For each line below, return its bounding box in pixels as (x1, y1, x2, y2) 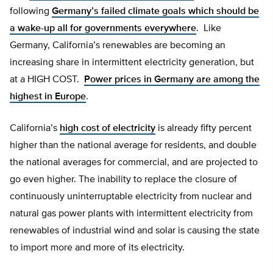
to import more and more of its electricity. (10, 243, 185, 253)
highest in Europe (10, 92, 86, 102)
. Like (196, 24, 221, 34)
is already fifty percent (155, 124, 252, 134)
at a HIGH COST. (10, 75, 84, 85)
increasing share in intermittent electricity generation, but (10, 58, 254, 68)
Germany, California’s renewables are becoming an (10, 41, 225, 51)
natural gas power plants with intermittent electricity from (10, 209, 253, 219)
